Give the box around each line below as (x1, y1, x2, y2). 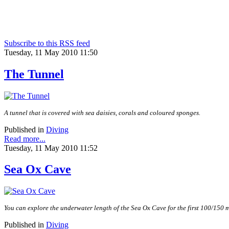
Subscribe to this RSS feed (4, 38, 90, 48)
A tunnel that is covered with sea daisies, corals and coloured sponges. (4, 108, 200, 117)
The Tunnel (4, 67, 64, 81)
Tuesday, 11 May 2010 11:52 (4, 143, 98, 152)
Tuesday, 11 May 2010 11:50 (4, 48, 98, 57)
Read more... (4, 134, 45, 143)
